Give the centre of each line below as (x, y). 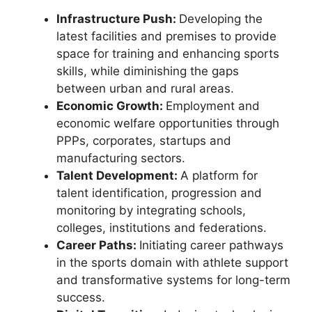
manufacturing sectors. (121, 158)
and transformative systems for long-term (173, 280)
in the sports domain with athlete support (172, 263)
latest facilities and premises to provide (166, 36)
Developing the (221, 19)
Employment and (213, 106)
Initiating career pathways (211, 245)
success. (81, 297)
